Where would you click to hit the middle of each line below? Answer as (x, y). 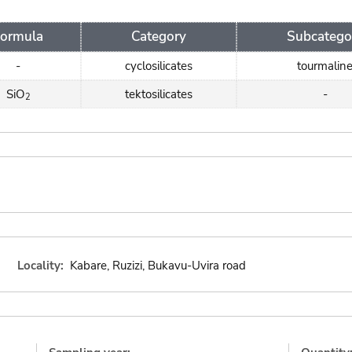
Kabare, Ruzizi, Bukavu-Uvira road (158, 266)
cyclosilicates (159, 66)
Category (159, 36)
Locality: (40, 266)
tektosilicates (159, 94)
